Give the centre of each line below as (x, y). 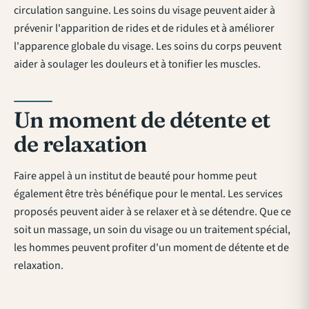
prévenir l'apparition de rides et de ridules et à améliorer (144, 28)
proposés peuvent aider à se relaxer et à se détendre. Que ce (152, 211)
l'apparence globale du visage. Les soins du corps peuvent (148, 46)
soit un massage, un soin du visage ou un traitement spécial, (152, 229)
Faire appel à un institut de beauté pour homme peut (135, 176)
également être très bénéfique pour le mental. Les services (148, 193)
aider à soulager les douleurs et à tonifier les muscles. (137, 64)
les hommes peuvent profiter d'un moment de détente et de (151, 247)
